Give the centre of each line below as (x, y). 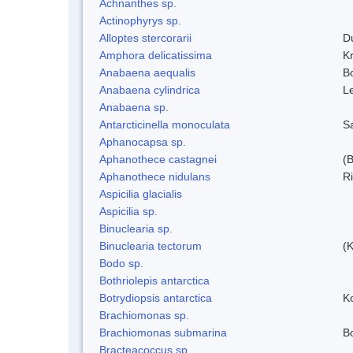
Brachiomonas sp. (144, 315)
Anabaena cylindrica (150, 89)
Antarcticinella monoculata (165, 124)
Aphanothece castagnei (158, 159)
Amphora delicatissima (156, 55)
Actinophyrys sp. (140, 20)
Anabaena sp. (134, 107)
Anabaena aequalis (147, 72)
